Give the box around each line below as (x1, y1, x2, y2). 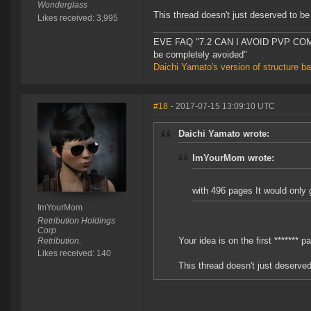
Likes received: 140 (37, 249, 111, 259)
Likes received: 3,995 (37, 13, 118, 24)
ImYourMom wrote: (192, 153, 274, 164)
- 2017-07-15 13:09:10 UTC (171, 101, 275, 112)
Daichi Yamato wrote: (178, 128, 269, 140)
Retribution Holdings (37, 216, 115, 226)
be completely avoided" (153, 49, 247, 60)
